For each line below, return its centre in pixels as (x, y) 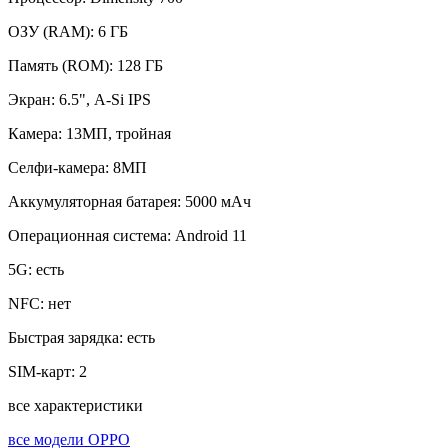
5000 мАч (218, 201)
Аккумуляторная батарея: (96, 201)
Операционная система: (91, 235)
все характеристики (75, 405)
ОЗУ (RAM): (53, 31)
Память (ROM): (62, 65)
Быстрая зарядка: (67, 337)
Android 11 (211, 235)
